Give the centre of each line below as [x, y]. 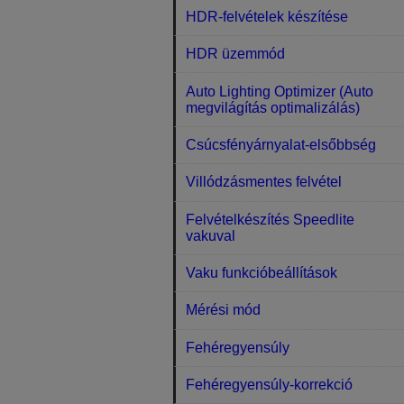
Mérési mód [224, 310]
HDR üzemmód [236, 54]
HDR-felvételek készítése [267, 16]
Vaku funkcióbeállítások [262, 273]
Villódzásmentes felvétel [264, 182]
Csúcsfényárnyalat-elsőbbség [281, 144]
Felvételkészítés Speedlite [271, 219]
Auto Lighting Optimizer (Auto [280, 91]
